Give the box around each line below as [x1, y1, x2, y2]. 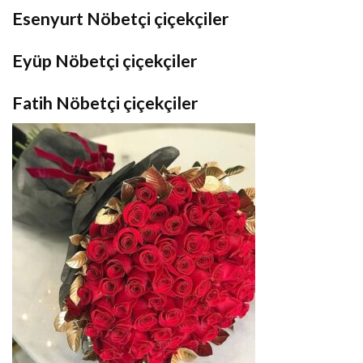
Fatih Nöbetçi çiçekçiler [12, 92, 198, 113]
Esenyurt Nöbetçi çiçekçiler [12, 8, 228, 30]
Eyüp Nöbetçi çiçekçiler [12, 50, 197, 72]
